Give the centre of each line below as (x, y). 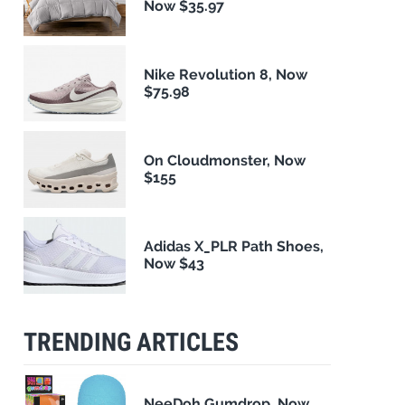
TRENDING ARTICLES (131, 342)
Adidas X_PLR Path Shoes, (234, 247)
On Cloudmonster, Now (225, 161)
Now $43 (174, 264)
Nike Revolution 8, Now (226, 75)
